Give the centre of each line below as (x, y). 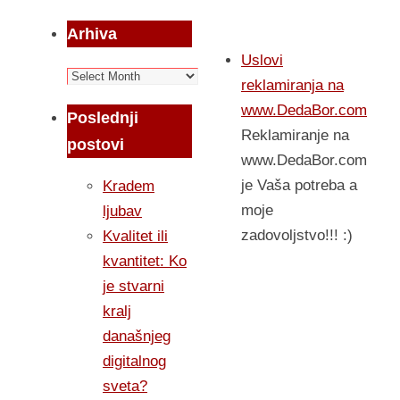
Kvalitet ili (135, 236)
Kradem (129, 186)
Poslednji (103, 118)
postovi (96, 145)
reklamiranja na (292, 85)
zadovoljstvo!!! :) (297, 235)
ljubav (122, 211)
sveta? (125, 386)
